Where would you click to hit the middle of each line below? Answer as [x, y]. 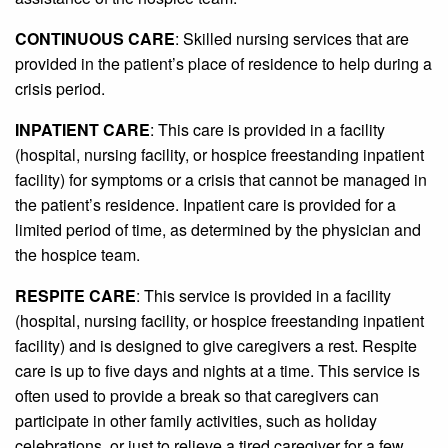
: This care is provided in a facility [267, 130]
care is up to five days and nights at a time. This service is [217, 371]
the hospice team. [77, 255]
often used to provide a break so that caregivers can [197, 396]
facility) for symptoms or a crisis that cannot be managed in [221, 180]
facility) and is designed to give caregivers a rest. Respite [216, 346]
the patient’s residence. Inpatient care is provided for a [205, 205]
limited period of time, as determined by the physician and [218, 230]
